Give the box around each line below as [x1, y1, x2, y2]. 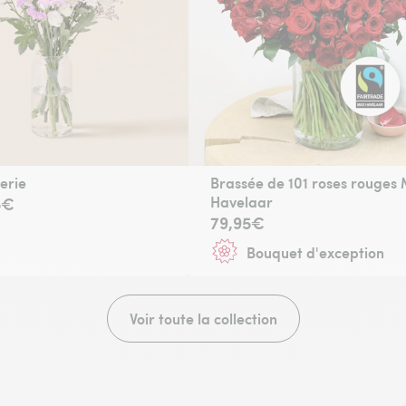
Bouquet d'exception [246, 241, 384, 263]
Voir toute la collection [129, 308, 277, 330]
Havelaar [210, 191, 273, 213]
